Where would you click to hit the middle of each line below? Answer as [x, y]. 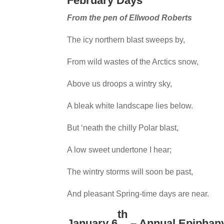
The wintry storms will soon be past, [130, 171]
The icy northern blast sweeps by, [126, 39]
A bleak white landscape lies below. [130, 105]
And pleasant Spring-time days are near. [138, 193]
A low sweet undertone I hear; [119, 149]
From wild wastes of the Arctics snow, [133, 61]
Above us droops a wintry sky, [120, 83]
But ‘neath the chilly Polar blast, [123, 127]
